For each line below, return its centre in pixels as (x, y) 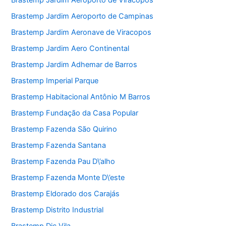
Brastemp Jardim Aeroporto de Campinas (82, 16)
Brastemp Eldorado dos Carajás (66, 193)
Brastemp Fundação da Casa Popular (75, 113)
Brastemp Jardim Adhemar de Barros (74, 65)
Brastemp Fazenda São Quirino (64, 129)
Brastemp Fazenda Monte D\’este (68, 177)
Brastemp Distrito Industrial (58, 210)
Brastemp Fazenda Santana (59, 145)
